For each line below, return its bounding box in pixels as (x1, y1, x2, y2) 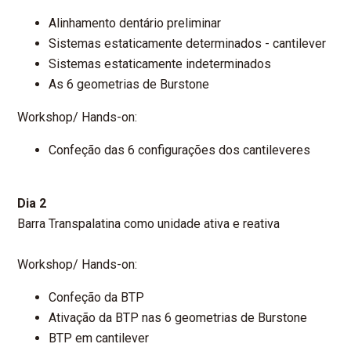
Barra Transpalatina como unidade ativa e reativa (17, 216, 280, 232)
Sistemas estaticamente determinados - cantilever (49, 36, 327, 52)
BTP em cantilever (49, 331, 150, 346)
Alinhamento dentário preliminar (49, 16, 222, 31)
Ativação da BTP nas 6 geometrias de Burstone (49, 310, 308, 326)
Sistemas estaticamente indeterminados (49, 56, 272, 72)
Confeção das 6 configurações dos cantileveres (49, 143, 311, 158)
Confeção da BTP (49, 290, 145, 306)
